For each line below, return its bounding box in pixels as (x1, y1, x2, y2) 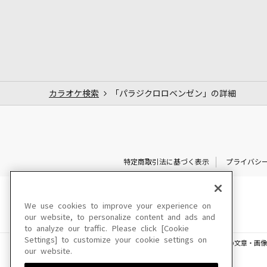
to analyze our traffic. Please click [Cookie (24, 225, 189, 232)
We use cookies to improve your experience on (24, 202, 211, 210)
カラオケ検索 (49, 89, 99, 98)
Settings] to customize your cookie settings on (24, 236, 207, 244)
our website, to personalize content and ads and (24, 213, 215, 221)
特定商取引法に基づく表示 (123, 158, 209, 166)
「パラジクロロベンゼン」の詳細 (111, 89, 236, 98)
